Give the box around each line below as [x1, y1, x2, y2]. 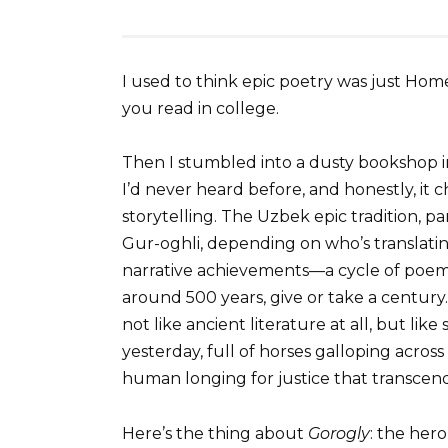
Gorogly [308, 423, 370, 443]
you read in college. [122, 99, 279, 119]
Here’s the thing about [122, 423, 308, 443]
